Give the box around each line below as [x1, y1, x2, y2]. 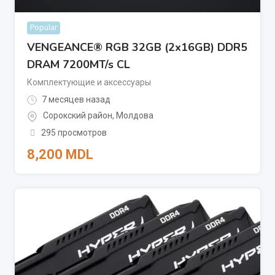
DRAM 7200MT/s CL [27, 57, 130, 72]
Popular [30, 23, 57, 33]
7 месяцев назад [40, 95, 110, 105]
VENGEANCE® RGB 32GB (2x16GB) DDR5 [27, 40, 247, 55]
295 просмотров [41, 127, 107, 137]
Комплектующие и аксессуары [27, 77, 151, 88]
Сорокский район [43, 110, 112, 121]
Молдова [116, 110, 153, 121]
